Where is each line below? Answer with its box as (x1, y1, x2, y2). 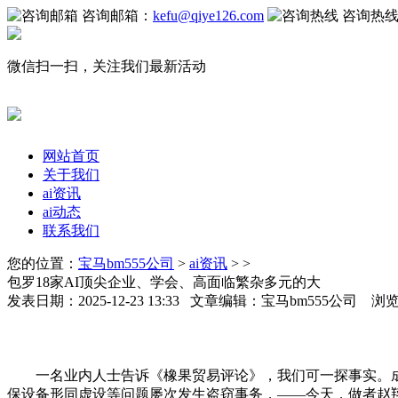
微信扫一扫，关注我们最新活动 (7, 59, 206, 74)
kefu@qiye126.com (153, 8, 264, 23)
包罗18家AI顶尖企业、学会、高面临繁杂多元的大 (7, 274, 321, 290)
